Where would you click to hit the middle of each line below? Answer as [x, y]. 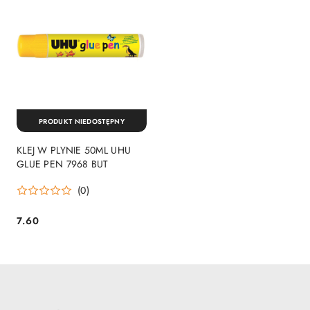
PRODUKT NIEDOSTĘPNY [82, 121]
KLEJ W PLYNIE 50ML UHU [74, 151]
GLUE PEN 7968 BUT [63, 164]
